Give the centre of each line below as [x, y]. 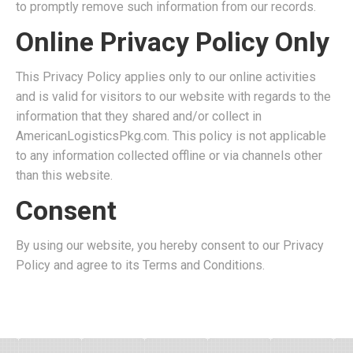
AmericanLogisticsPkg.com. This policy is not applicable [171, 136]
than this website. [64, 175]
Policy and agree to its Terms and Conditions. [140, 265]
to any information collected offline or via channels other [169, 156]
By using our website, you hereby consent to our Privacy [170, 245]
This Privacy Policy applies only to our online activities [166, 77]
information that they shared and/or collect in [139, 116]
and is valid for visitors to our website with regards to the [173, 97]
